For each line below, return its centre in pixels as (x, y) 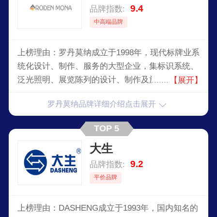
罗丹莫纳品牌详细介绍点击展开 (102, 104)
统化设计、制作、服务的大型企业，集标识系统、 (108, 66)
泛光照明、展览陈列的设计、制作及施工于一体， (108, 79)
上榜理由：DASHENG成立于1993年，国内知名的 (108, 208)
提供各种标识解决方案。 (62, 107)
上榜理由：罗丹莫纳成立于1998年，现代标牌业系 (108, 52)
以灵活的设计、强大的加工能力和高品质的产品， (108, 93)
